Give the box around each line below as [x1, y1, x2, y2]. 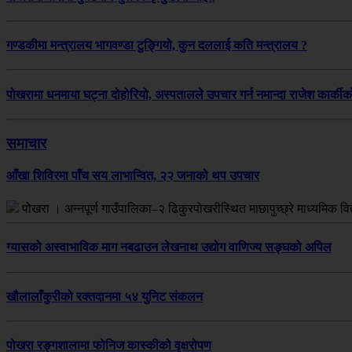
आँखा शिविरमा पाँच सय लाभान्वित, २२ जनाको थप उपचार [6, 168, 259, 182]
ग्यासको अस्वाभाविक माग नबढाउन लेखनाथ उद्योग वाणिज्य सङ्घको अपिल [6, 240, 332, 255]
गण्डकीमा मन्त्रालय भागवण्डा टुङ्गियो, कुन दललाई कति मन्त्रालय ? [6, 38, 307, 53]
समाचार [6, 134, 46, 152]
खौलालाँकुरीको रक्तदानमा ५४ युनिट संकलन [6, 289, 203, 303]
